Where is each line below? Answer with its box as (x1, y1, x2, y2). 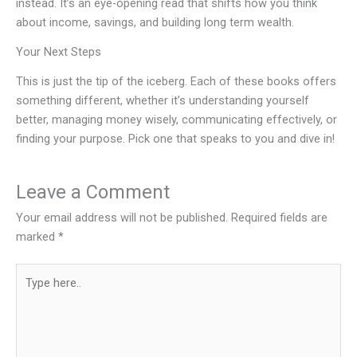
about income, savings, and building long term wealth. (16, 14, 294, 29)
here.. (15, 284, 43, 299)
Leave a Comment (16, 181, 170, 203)
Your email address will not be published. (16, 210, 228, 225)
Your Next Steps (16, 44, 101, 59)
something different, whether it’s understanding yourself (16, 92, 309, 108)
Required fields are (231, 210, 328, 225)
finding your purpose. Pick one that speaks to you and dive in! (16, 131, 335, 146)
